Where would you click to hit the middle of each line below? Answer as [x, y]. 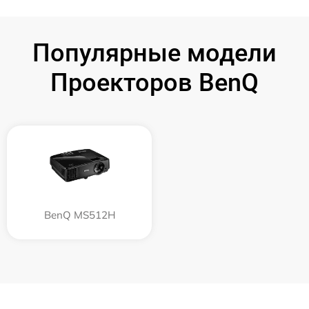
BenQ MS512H [79, 215]
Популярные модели [154, 53]
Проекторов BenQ [154, 82]
